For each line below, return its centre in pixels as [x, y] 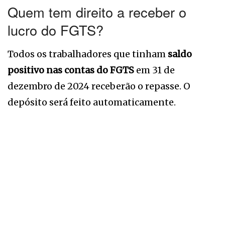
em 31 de [154, 70]
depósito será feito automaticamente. [92, 102]
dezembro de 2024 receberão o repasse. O [99, 86]
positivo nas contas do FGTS [71, 70]
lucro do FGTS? [55, 30]
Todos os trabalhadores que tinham [88, 54]
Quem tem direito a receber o [97, 12]
